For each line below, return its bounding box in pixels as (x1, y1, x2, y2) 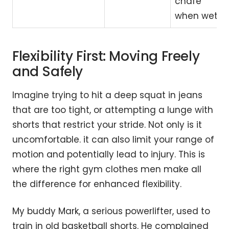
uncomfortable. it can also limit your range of (12, 133, 214, 146)
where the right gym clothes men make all (12, 163, 201, 175)
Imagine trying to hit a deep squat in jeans (12, 88, 202, 101)
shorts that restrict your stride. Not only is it (12, 118, 202, 131)
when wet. (175, 9, 219, 22)
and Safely (12, 62, 83, 81)
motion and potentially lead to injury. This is (12, 148, 205, 161)
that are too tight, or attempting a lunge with (12, 103, 213, 116)
